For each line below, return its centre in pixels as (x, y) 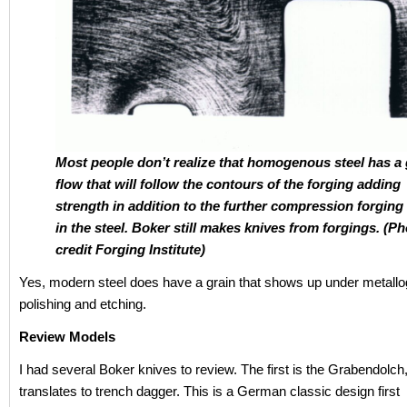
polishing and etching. (83, 303)
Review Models (67, 336)
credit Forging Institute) (136, 249)
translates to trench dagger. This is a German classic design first (209, 391)
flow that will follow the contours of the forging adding (228, 184)
